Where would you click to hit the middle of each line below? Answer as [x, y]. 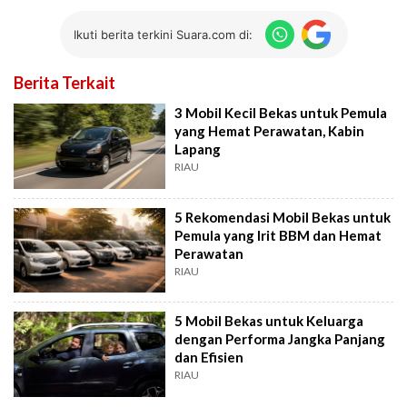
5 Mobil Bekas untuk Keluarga [269, 321]
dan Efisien [209, 357]
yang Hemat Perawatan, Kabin [270, 131]
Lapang [198, 149]
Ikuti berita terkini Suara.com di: [163, 34]
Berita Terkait [65, 83]
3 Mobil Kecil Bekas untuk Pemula [281, 113]
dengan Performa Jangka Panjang [280, 339]
